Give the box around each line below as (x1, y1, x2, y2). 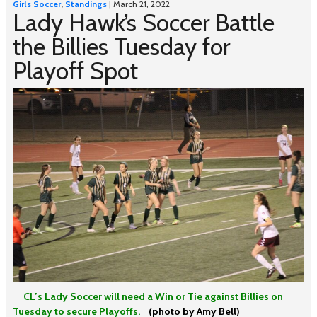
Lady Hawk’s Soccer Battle (12, 8, 275, 38)
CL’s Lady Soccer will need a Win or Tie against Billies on (12, 290, 283, 303)
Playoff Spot (12, 56, 138, 86)
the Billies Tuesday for (12, 32, 230, 62)
